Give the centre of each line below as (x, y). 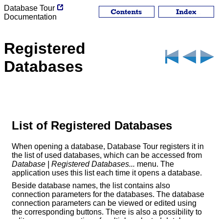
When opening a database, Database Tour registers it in (108, 146)
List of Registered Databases (92, 125)
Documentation (30, 17)
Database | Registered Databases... (73, 164)
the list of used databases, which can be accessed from (107, 155)
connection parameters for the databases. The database (108, 194)
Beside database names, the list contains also (91, 185)
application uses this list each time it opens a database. (107, 173)
